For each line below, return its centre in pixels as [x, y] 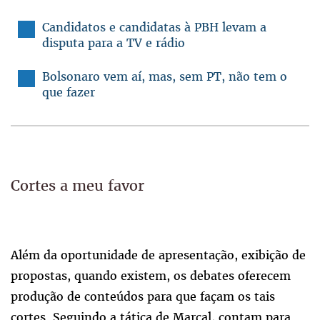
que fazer [69, 92]
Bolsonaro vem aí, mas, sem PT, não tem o [165, 77]
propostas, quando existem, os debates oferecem [151, 276]
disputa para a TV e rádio [114, 43]
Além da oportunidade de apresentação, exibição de [158, 255]
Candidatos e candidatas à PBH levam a [154, 27]
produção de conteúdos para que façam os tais [143, 297]
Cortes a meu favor [77, 186]
